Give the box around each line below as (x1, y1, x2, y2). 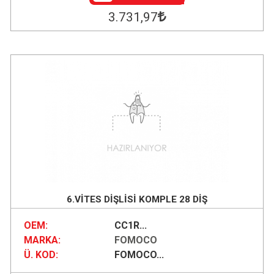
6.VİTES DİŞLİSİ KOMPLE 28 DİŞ (66, 193, 207, 205)
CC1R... (114, 220, 147, 232)
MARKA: (23, 234, 61, 246)
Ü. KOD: (23, 249, 58, 261)
